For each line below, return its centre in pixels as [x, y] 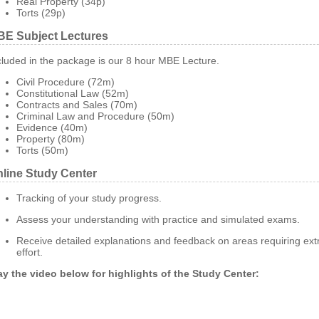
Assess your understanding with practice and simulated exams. [158, 219]
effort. [30, 252]
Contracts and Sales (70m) [77, 105]
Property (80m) [51, 139]
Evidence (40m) [52, 127]
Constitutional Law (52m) [73, 93]
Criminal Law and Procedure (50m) [95, 116]
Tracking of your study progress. [89, 198]
